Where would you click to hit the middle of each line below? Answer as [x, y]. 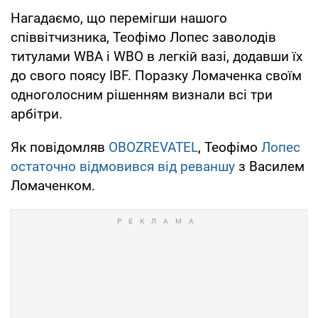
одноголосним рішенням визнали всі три [142, 94]
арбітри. [37, 114]
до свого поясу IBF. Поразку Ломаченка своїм [156, 75]
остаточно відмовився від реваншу [123, 166]
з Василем [270, 166]
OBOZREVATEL [153, 147]
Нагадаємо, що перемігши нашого [119, 18]
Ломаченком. [53, 185]
